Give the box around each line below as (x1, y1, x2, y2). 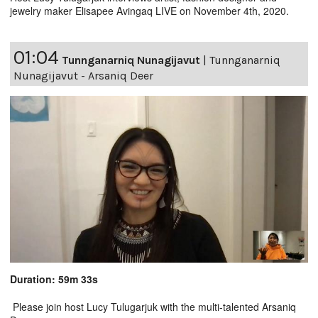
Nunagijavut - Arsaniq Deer (13, 68, 153, 82)
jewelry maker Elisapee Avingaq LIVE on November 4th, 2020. (10, 3, 289, 18)
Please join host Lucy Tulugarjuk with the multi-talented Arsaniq (10, 300, 296, 314)
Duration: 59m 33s (10, 272, 98, 287)
